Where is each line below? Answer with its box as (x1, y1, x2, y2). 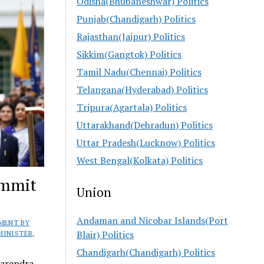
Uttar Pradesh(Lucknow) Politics (77, 136, 216, 149)
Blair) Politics (77, 227, 134, 241)
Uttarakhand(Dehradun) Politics (77, 118, 213, 131)
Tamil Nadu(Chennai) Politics (77, 65, 202, 78)
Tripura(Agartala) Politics (77, 100, 187, 114)
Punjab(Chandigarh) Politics (77, 12, 196, 25)
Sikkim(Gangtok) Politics (77, 47, 182, 61)
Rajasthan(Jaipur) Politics (77, 29, 186, 43)
